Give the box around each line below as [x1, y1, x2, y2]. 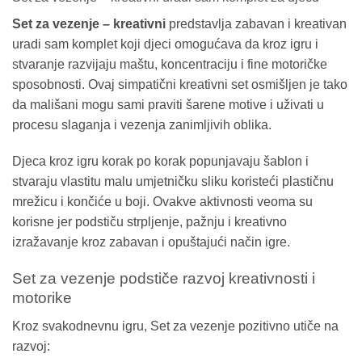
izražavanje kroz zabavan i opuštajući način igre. [12, 235, 290, 250]
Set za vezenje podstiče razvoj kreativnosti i [12, 270, 315, 288]
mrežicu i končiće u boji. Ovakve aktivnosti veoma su [12, 195, 313, 209]
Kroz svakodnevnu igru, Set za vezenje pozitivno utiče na [12, 318, 339, 333]
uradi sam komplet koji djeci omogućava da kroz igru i [12, 36, 318, 51]
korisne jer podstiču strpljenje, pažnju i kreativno [12, 215, 287, 229]
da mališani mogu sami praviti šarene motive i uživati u [12, 97, 324, 112]
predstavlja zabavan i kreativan [166, 16, 347, 31]
